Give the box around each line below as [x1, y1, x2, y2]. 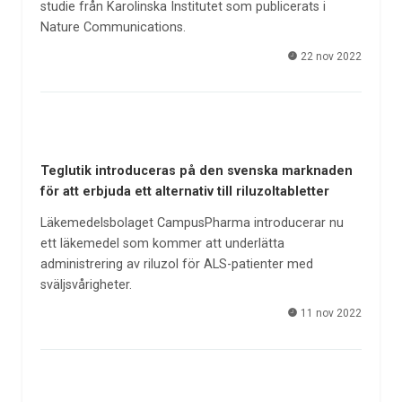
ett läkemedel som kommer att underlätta [39, 235, 284, 251]
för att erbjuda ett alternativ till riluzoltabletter [39, 183, 329, 199]
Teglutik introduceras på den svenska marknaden [39, 162, 353, 179]
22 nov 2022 [298, 49, 363, 63]
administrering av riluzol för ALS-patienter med [39, 256, 313, 272]
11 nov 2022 [298, 307, 363, 320]
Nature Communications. [39, 20, 186, 36]
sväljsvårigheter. [39, 276, 132, 293]
